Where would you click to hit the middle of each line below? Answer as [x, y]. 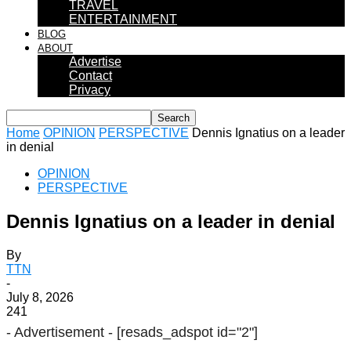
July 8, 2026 [40, 297]
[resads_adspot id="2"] [187, 332]
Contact [90, 76]
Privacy [90, 90]
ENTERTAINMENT [123, 19]
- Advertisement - [62, 332]
